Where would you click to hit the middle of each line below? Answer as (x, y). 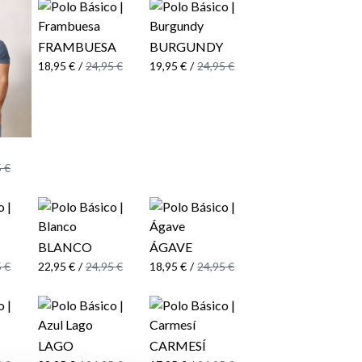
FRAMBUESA (77, 47)
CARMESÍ (178, 346)
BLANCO (65, 247)
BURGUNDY (187, 47)
